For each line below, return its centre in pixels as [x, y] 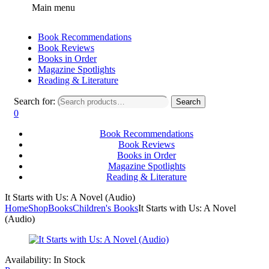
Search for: [35, 101]
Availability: [28, 259]
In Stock [68, 259]
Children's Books [105, 208]
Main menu [53, 7]
